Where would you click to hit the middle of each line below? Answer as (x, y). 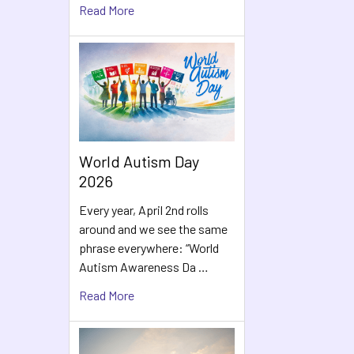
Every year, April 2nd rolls (144, 209)
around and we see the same (153, 228)
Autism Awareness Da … (144, 266)
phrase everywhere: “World (149, 247)
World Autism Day (139, 161)
